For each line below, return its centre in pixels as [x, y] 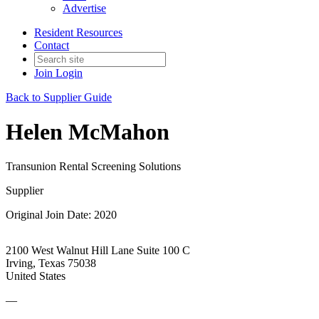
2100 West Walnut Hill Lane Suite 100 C [98, 251]
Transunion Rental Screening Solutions [93, 167]
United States [36, 276]
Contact [52, 45]
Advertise [84, 8]
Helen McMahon [88, 131]
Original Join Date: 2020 [61, 215]
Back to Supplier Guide [59, 97]
